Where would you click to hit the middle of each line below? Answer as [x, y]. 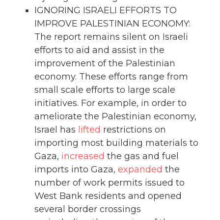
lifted [89, 130]
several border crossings [88, 209]
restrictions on [133, 130]
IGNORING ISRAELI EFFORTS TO [106, 11]
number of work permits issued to [110, 183]
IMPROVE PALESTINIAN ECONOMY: [112, 24]
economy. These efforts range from [111, 77]
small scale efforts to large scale [105, 90]
